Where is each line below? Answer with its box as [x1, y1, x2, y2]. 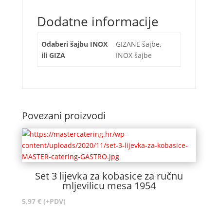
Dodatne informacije [36, 12, 159, 30]
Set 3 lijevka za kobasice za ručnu [35, 169, 183, 182]
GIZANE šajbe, [116, 39, 161, 49]
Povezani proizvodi [21, 109, 106, 122]
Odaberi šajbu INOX [41, 39, 108, 49]
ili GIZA [41, 50, 65, 60]
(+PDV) [43, 196, 66, 206]
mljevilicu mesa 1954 [62, 179, 156, 192]
